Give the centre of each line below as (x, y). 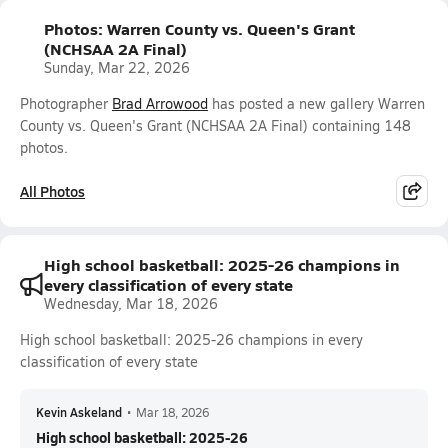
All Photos (52, 191)
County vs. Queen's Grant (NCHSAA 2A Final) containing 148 (215, 125)
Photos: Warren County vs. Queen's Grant (199, 28)
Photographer (66, 103)
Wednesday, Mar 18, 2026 (131, 303)
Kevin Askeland (79, 412)
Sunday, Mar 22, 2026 (117, 67)
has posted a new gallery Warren (316, 103)
